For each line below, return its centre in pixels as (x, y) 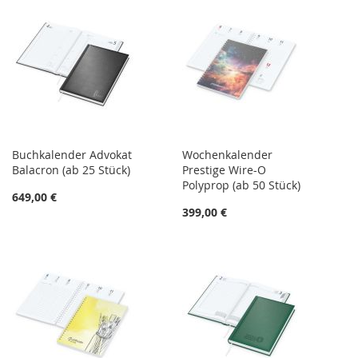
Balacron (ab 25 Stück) (71, 169)
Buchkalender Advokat (72, 154)
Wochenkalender (228, 154)
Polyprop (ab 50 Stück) (242, 185)
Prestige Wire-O (225, 169)
